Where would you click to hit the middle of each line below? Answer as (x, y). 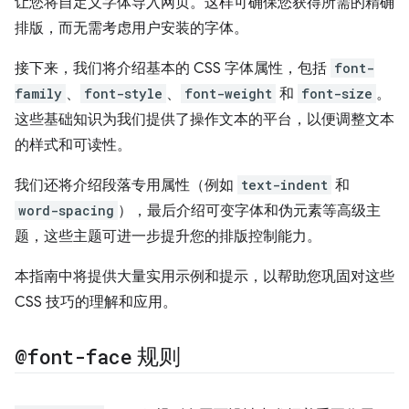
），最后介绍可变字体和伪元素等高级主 (249, 211)
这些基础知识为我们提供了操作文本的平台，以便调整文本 (204, 120)
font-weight (228, 94)
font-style (123, 94)
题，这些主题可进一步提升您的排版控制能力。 (168, 236)
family (38, 94)
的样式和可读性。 (73, 145)
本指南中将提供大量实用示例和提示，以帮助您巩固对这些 (204, 277)
